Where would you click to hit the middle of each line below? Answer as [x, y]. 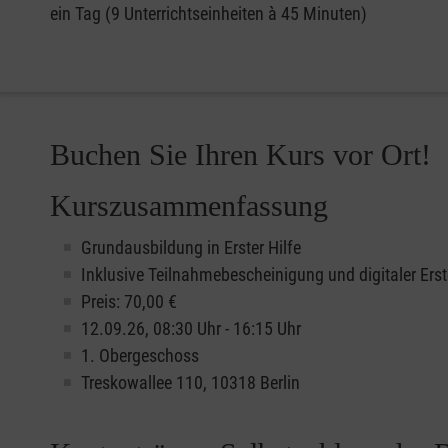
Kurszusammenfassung [189, 205]
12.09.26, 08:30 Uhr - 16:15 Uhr [191, 328]
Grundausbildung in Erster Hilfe [191, 247]
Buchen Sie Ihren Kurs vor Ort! [240, 154]
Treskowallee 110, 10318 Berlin [190, 382]
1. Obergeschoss [140, 355]
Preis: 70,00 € [129, 301]
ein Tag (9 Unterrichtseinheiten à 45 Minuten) [208, 13]
